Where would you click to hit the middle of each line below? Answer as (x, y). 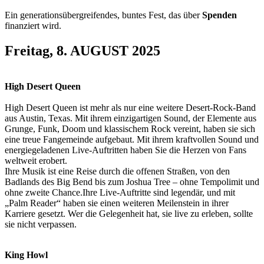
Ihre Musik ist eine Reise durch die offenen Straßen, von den (117, 171)
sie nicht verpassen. (41, 224)
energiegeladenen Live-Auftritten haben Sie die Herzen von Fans (126, 150)
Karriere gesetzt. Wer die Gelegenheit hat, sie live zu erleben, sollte (129, 213)
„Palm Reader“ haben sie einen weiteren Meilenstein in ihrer (117, 203)
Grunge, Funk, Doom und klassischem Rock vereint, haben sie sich (130, 128)
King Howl (26, 255)
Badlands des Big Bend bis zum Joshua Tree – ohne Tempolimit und (132, 181)
